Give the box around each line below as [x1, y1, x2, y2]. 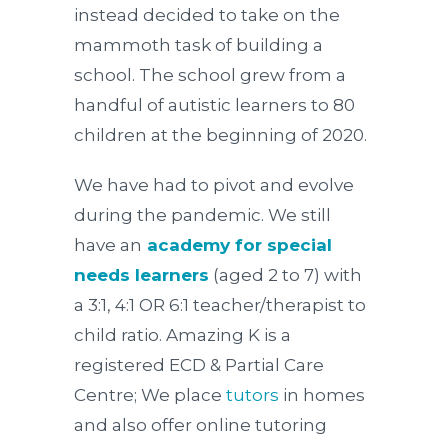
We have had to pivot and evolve [74, 175, 354, 195]
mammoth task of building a [74, 35, 323, 55]
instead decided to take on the [74, 5, 340, 25]
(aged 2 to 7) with [209, 265, 362, 285]
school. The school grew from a [74, 65, 346, 85]
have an [74, 235, 142, 255]
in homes [279, 385, 365, 405]
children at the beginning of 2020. [74, 125, 367, 145]
